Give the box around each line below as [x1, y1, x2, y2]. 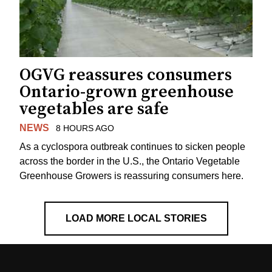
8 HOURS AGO [55, 123, 114, 134]
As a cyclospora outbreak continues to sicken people [19, 141, 245, 152]
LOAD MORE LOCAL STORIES [65, 212, 207, 223]
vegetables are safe [19, 98, 169, 120]
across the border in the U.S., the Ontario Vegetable [19, 155, 240, 166]
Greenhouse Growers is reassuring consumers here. [19, 170, 243, 181]
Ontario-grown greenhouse [19, 81, 234, 103]
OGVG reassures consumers [19, 64, 232, 86]
